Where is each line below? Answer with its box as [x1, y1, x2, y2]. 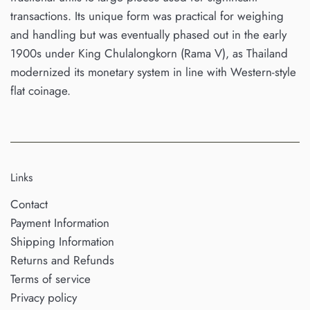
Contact [10, 196, 48, 213]
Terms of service [10, 271, 91, 288]
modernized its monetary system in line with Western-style [10, 63, 296, 80]
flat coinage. [10, 82, 71, 99]
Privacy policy [10, 289, 77, 307]
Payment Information [10, 215, 109, 232]
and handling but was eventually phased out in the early [10, 26, 286, 43]
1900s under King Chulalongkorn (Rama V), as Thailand [10, 44, 288, 62]
